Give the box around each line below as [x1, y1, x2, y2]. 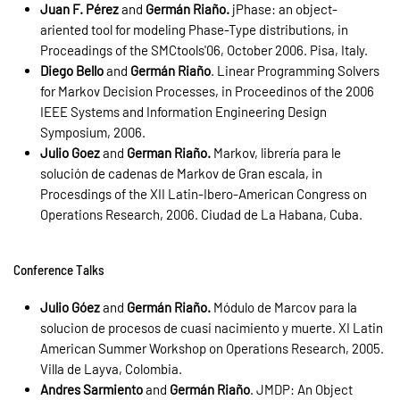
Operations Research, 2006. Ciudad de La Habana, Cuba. [40, 205, 362, 222]
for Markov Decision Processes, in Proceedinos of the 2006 [40, 82, 374, 99]
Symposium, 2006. [40, 123, 146, 140]
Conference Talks [13, 261, 104, 278]
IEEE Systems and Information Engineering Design [40, 103, 327, 120]
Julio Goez [40, 144, 100, 161]
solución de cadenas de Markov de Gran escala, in [40, 164, 322, 181]
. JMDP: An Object [250, 380, 353, 397]
